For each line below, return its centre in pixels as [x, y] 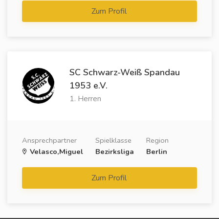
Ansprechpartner [49, 140]
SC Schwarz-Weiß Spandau [125, 72]
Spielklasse [113, 140]
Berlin [157, 151]
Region [157, 140]
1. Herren [86, 99]
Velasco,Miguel [55, 151]
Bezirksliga [115, 151]
